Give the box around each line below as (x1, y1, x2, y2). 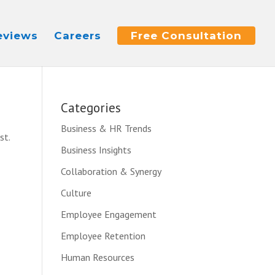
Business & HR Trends (60, 122, 152, 134)
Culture (60, 187, 91, 199)
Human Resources (60, 251, 134, 263)
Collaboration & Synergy (60, 165, 161, 177)
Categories (60, 99, 121, 116)
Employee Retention (60, 230, 145, 242)
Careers (54, 29, 101, 42)
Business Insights (60, 144, 131, 156)
